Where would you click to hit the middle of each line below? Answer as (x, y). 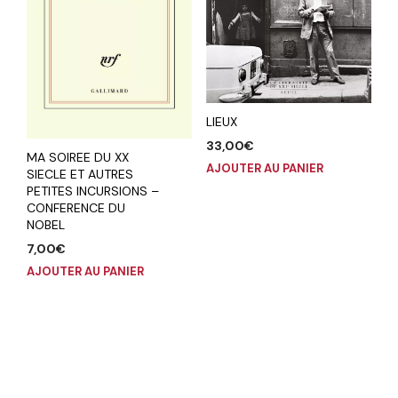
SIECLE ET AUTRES (80, 174)
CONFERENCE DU (76, 207)
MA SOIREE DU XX (78, 157)
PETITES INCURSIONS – (93, 191)
